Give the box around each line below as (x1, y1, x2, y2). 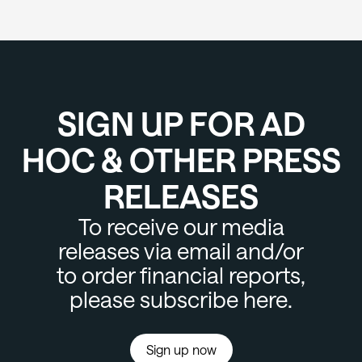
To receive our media (78, 213, 284, 240)
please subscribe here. (69, 286, 293, 313)
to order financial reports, (57, 262, 305, 288)
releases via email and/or (58, 238, 304, 264)
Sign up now (145, 342, 217, 358)
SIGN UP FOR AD (57, 104, 305, 143)
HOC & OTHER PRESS (21, 141, 341, 179)
